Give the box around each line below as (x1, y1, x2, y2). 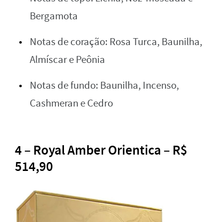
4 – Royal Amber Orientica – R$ (15, 141, 187, 159)
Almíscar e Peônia (30, 53, 105, 66)
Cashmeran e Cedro (30, 96, 113, 110)
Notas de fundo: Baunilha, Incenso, (30, 78, 179, 92)
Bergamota (30, 9, 78, 23)
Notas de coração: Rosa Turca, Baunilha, (30, 35, 202, 49)
